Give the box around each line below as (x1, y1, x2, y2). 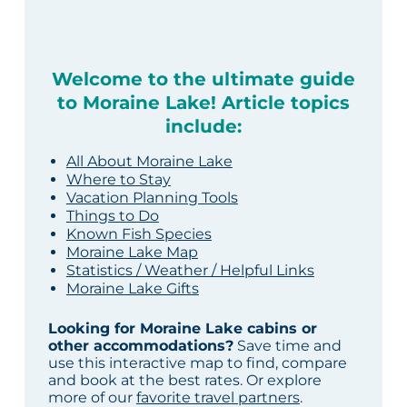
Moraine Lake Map (65, 243, 198, 262)
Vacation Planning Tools (65, 189, 238, 207)
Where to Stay (65, 171, 171, 189)
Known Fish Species (65, 225, 212, 243)
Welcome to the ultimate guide (51, 68, 355, 91)
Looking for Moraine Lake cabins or (47, 320, 317, 338)
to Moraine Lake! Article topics (56, 92, 350, 114)
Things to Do (65, 207, 159, 225)
